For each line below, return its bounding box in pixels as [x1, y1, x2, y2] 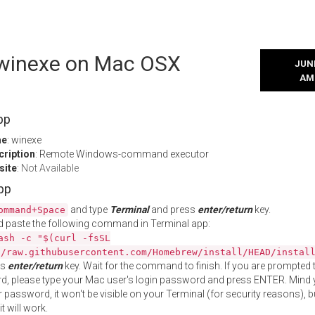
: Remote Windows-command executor [35, 148, 209, 160]
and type [68, 204, 110, 215]
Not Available [21, 162, 79, 174]
